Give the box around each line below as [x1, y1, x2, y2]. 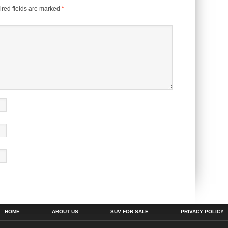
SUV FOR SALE [110, 209, 149, 214]
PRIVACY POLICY [180, 209, 224, 214]
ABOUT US [51, 209, 78, 214]
